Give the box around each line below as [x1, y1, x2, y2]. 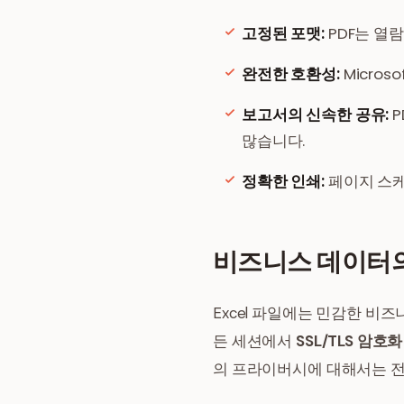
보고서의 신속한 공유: [242, 104, 390, 125]
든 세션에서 [213, 331, 296, 351]
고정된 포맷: [242, 23, 325, 44]
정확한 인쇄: [242, 170, 325, 192]
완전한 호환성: [242, 63, 340, 85]
